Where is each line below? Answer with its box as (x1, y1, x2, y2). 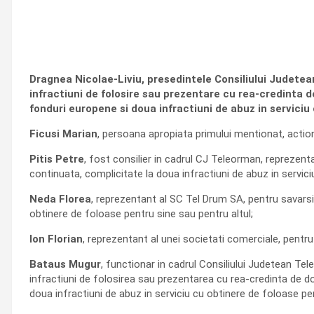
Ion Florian (29, 233, 83, 245)
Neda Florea (29, 193, 91, 205)
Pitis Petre (29, 153, 84, 165)
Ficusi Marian (29, 128, 97, 140)
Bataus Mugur (29, 258, 101, 271)
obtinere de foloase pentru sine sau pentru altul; (29, 207, 253, 220)
